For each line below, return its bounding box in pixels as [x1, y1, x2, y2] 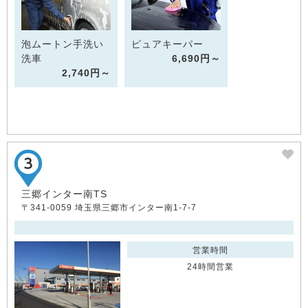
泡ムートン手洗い [21, 38, 104, 49]
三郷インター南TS [21, 188, 107, 199]
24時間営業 [187, 261, 234, 272]
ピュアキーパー [131, 38, 203, 49]
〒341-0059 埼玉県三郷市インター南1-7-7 [21, 202, 197, 212]
